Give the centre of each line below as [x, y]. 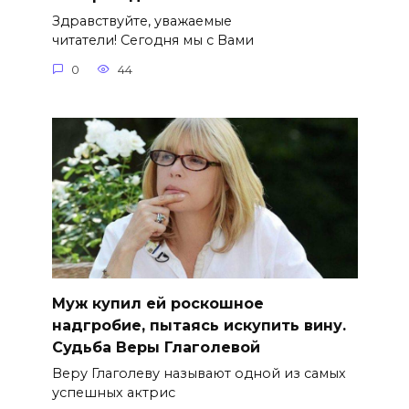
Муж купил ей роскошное [157, 303]
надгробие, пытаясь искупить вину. [199, 325]
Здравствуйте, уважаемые [142, 21]
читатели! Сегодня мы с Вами [152, 41]
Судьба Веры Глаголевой [156, 347]
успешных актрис [113, 393]
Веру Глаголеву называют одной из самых [199, 374]
